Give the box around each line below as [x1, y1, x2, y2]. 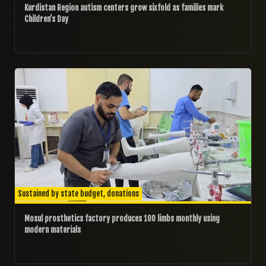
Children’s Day [24, 14, 68, 24]
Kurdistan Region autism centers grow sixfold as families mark [24, 2, 223, 12]
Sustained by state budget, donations [18, 188, 139, 198]
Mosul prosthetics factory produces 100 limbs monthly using [24, 213, 220, 223]
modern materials [24, 224, 81, 235]
